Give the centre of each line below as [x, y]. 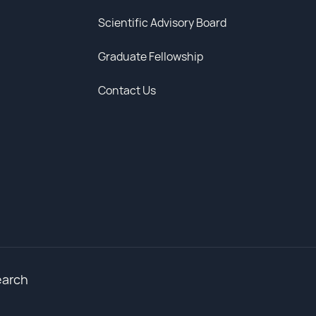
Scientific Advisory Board [163, 23]
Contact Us [127, 90]
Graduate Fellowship [151, 56]
